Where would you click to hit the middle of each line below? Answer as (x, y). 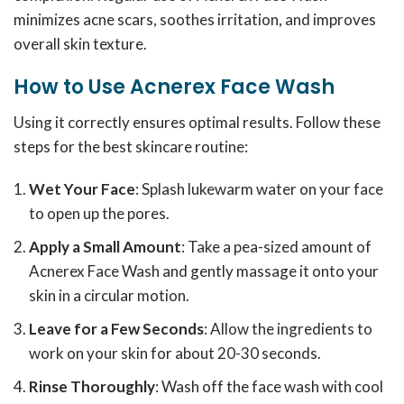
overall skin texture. (80, 44)
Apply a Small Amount (105, 247)
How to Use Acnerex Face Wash (174, 87)
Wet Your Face (82, 189)
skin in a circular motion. (109, 295)
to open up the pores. (99, 213)
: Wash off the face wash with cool (269, 386)
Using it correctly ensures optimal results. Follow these (197, 122)
